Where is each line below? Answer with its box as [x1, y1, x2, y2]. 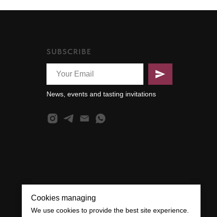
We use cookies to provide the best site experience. [31, 206, 189, 215]
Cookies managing [31, 194, 96, 202]
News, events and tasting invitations [46, 90, 156, 98]
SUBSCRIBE [46, 47, 91, 57]
